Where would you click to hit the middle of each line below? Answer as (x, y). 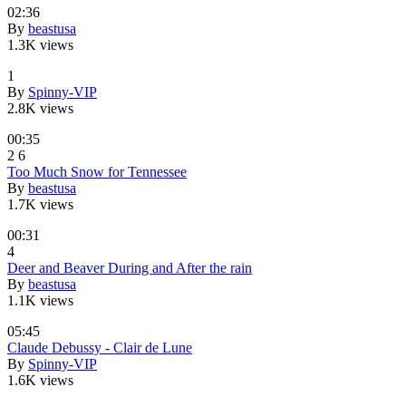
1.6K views (40, 380)
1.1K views (40, 300)
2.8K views (40, 108)
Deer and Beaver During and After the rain (130, 267)
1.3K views (40, 44)
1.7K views (40, 204)
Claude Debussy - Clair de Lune (100, 347)
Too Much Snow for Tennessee (97, 171)
